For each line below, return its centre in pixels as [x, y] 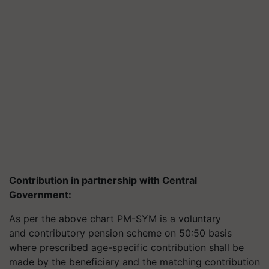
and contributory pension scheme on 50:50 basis [120, 233]
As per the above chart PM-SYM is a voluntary [115, 219]
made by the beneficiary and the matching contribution [134, 262]
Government [39, 195]
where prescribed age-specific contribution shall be [126, 247]
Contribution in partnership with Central [103, 180]
